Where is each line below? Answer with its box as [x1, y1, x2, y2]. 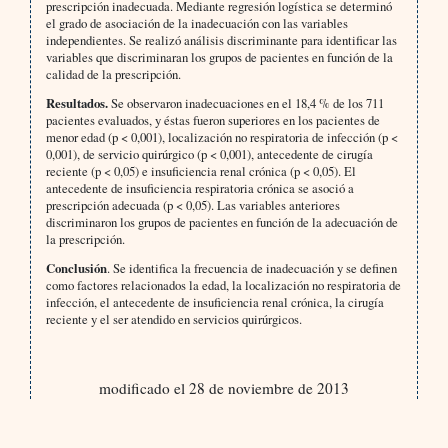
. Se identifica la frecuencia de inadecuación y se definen [106, 259, 397, 278]
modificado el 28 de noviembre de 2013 [98, 378, 349, 399]
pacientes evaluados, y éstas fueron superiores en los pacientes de [45, 111, 380, 130]
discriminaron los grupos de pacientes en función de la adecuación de [45, 213, 398, 232]
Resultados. [45, 94, 108, 113]
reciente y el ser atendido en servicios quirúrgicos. [45, 310, 302, 329]
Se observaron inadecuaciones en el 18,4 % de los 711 [107, 94, 384, 113]
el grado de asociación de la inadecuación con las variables [45, 14, 348, 33]
